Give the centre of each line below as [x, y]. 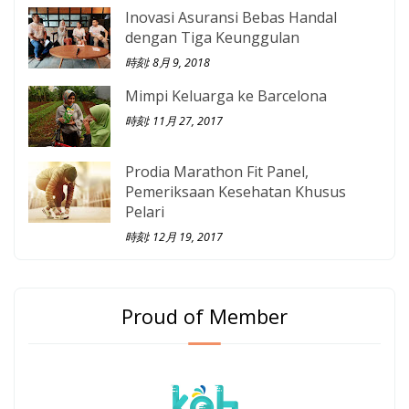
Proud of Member [204, 315]
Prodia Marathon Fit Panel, [217, 171]
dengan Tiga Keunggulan [212, 37]
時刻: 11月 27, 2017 [174, 121]
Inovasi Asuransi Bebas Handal [231, 17]
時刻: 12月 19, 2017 [174, 236]
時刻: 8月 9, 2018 [168, 62]
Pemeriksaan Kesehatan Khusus [236, 191]
